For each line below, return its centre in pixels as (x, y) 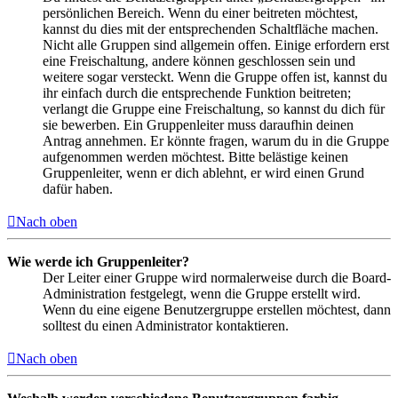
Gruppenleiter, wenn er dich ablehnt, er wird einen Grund (203, 173)
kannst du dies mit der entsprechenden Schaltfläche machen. (211, 29)
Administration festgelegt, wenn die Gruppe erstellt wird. (202, 294)
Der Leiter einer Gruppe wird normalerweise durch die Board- (217, 278)
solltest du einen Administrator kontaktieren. (166, 326)
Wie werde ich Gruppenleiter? (98, 262)
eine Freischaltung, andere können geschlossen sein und (199, 61)
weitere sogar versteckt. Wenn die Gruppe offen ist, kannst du (215, 77)
